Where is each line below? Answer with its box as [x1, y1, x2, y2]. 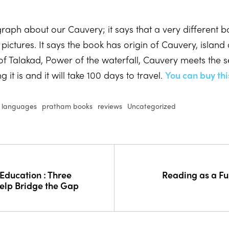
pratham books [42, 101, 93, 111]
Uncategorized [127, 101, 176, 111]
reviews [98, 101, 123, 111]
